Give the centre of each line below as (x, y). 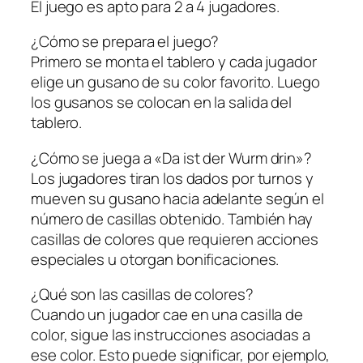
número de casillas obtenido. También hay (172, 218)
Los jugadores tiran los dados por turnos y (172, 178)
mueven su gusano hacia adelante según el (177, 198)
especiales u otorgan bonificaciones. (155, 259)
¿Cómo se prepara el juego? (125, 42)
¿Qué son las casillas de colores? (142, 295)
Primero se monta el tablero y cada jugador (174, 62)
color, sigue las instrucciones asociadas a (171, 335)
